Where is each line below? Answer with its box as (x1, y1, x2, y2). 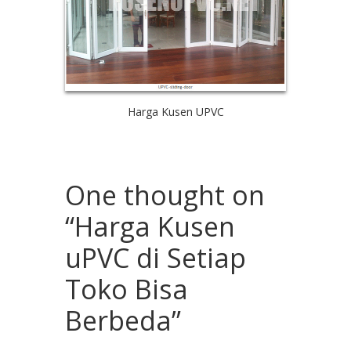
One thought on (65, 176, 265, 213)
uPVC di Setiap (65, 239, 246, 276)
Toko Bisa (65, 270, 188, 307)
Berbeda (65, 302, 172, 338)
